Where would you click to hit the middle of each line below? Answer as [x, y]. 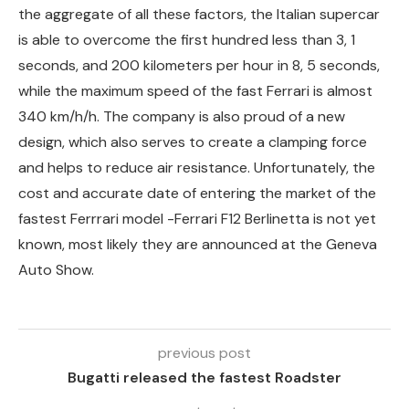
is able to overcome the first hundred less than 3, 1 [187, 39]
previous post [204, 352]
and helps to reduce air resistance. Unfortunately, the [197, 167]
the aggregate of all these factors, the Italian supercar [199, 14]
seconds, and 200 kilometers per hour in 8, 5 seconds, [199, 65]
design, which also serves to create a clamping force [193, 142]
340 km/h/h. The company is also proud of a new [182, 116]
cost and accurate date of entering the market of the [197, 193]
